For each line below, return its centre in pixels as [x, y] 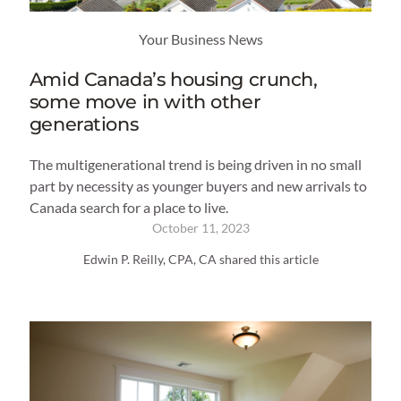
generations [84, 124]
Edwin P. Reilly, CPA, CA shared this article [200, 260]
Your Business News [200, 38]
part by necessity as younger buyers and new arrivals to [198, 186]
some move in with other [145, 102]
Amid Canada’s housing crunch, [173, 80]
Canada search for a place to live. [128, 208]
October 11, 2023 [200, 228]
